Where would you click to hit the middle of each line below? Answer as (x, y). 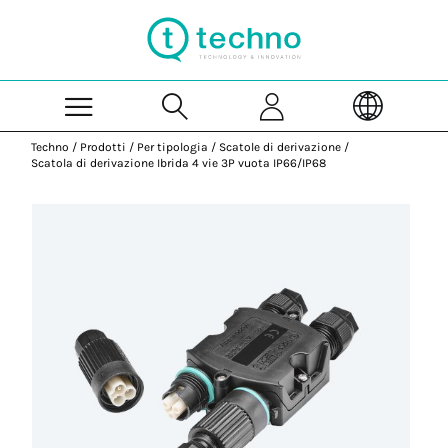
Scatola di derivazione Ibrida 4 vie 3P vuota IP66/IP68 (179, 163)
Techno (50, 147)
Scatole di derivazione (280, 147)
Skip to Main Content (289, 9)
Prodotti (103, 147)
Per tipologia (173, 147)
